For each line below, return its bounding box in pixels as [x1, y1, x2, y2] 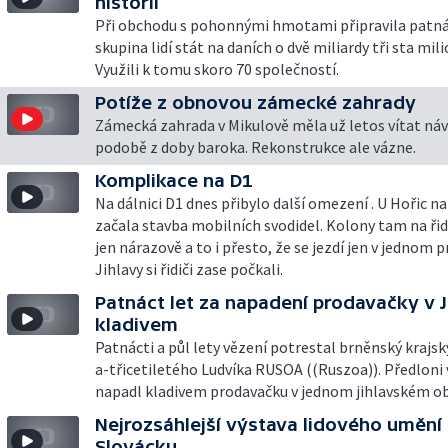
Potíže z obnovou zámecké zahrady [95, 92, 416, 113]
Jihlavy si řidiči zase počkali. [95, 259, 283, 279]
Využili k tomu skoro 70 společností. [95, 59, 339, 79]
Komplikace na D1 [95, 170, 253, 191]
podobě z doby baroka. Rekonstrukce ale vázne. [95, 137, 416, 157]
